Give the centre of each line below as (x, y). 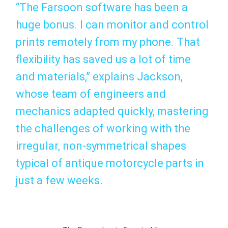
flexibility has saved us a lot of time (103, 59)
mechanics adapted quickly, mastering (112, 111)
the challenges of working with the (103, 128)
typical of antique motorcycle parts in (110, 163)
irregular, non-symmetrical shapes (101, 146)
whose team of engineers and (91, 94)
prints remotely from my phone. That (108, 42)
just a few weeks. (59, 180)
